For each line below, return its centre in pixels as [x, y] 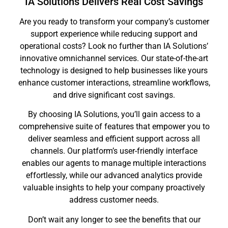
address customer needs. [114, 200]
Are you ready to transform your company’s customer [114, 21]
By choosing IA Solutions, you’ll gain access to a [114, 115]
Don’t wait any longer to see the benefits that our [114, 219]
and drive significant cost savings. [114, 95]
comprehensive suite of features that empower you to [114, 127]
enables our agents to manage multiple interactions [114, 163]
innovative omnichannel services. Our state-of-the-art [114, 58]
